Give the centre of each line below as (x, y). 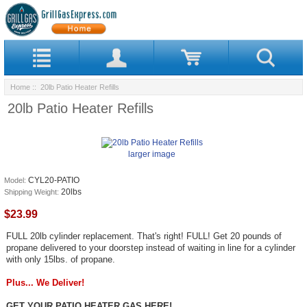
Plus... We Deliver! (45, 282)
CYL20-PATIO (54, 180)
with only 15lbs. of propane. (60, 259)
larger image (152, 154)
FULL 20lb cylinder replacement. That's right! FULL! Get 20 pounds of (144, 236)
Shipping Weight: (33, 192)
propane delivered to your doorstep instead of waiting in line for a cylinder (150, 247)
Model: (16, 180)
